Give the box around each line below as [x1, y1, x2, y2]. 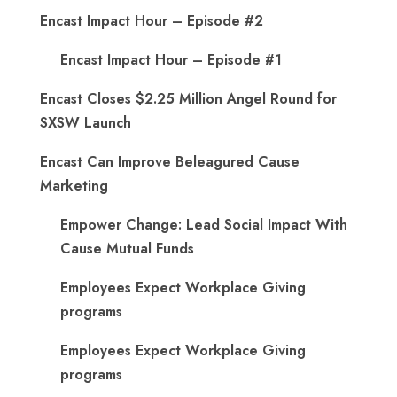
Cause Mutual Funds [60, 238, 194, 260]
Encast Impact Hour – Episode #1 [60, 50, 282, 71]
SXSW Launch [40, 113, 131, 134]
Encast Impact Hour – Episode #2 [40, 11, 263, 32]
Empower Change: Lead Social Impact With [60, 214, 347, 236]
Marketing [40, 175, 108, 197]
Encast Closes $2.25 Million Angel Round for [40, 89, 337, 110]
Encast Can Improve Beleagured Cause [40, 152, 300, 173]
